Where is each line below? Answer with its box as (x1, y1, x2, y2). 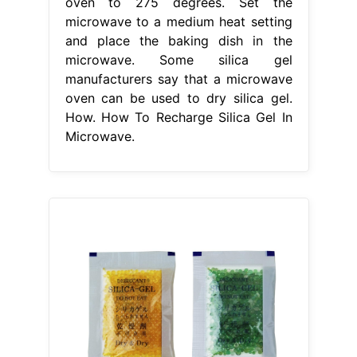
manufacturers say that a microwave (65, 71, 292, 88)
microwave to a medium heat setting (65, 14, 292, 30)
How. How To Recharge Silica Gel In (65, 109, 292, 126)
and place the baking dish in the (65, 33, 292, 49)
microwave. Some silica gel (65, 52, 292, 69)
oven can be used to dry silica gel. (65, 90, 292, 107)
